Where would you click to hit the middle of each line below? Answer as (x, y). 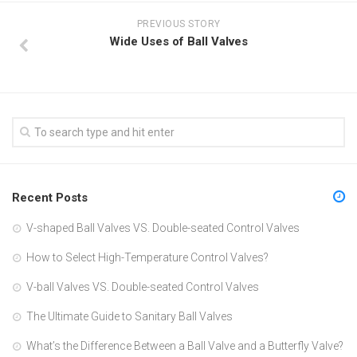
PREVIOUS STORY (178, 24)
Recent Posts (50, 197)
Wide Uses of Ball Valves (178, 41)
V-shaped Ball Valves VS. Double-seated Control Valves (163, 228)
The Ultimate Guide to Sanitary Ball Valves (129, 316)
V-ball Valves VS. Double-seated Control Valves (143, 286)
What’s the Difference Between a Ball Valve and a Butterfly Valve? (185, 345)
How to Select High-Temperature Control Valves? (147, 257)
